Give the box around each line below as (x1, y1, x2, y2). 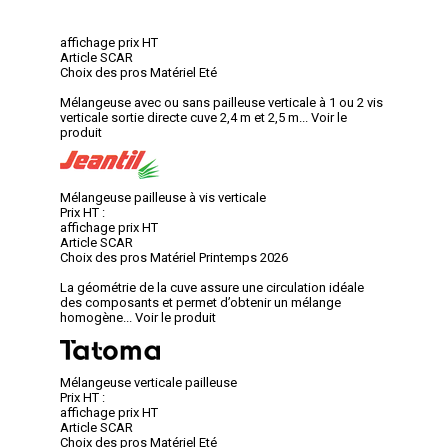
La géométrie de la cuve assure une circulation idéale (60, 279, 364, 295)
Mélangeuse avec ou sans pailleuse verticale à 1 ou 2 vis (60, 94, 383, 110)
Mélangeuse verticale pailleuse (60, 374, 237, 390)
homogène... (60, 309, 132, 325)
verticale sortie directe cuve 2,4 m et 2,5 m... (60, 109, 308, 125)
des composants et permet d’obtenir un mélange (60, 294, 341, 310)
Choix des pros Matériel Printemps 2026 (60, 249, 288, 265)
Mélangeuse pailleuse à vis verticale (60, 189, 266, 205)
